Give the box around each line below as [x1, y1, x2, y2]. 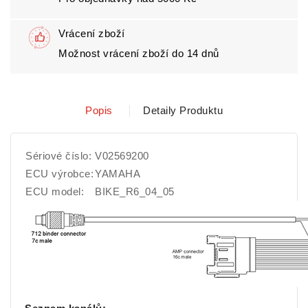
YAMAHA [95, 168, 140, 179]
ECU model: [25, 186, 84, 197]
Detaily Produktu [143, 104, 223, 116]
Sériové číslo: [25, 150, 91, 162]
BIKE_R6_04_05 [95, 186, 175, 197]
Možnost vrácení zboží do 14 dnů [58, 47, 219, 59]
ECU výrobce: [25, 168, 93, 179]
